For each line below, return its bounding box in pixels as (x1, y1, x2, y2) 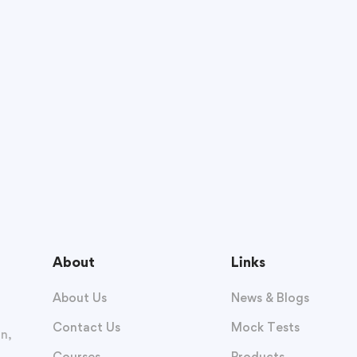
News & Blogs (230, 290, 309, 306)
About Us (52, 290, 107, 306)
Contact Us (52, 320, 120, 335)
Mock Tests (230, 320, 300, 335)
